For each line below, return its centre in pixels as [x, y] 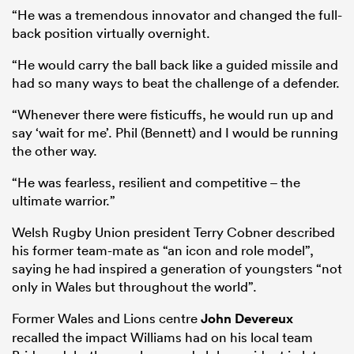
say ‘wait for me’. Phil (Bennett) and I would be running [175, 132]
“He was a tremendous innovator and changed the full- [177, 14]
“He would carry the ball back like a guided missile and [175, 64]
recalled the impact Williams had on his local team [162, 337]
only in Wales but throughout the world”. [134, 286]
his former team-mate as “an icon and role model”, [163, 250]
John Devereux [247, 318]
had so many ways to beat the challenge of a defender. [176, 82]
